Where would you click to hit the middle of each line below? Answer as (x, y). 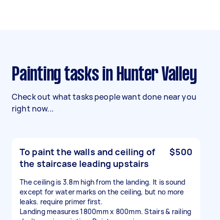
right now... (33, 109)
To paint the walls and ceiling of (87, 152)
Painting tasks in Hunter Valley (108, 75)
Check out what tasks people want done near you (104, 97)
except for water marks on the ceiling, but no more (102, 192)
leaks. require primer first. (61, 202)
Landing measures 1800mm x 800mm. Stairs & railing (106, 211)
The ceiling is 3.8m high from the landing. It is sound (103, 182)
